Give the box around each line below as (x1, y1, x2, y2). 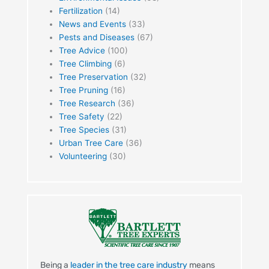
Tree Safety (58, 112, 104, 122)
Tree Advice (58, 46, 105, 56)
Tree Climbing (58, 59, 112, 69)
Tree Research (58, 98, 115, 109)
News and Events (58, 19, 126, 29)
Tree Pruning (58, 85, 108, 95)
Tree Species (58, 125, 109, 135)
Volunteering (58, 151, 107, 162)
